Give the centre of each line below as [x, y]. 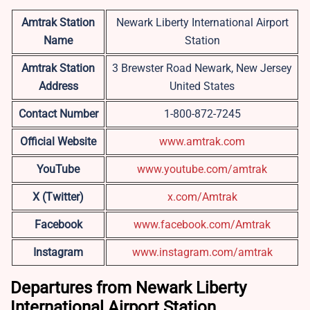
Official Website [58, 142]
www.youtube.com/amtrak [202, 170]
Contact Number [58, 114]
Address [58, 86]
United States [202, 86]
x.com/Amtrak [202, 197]
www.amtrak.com [202, 142]
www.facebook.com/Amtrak [202, 225]
